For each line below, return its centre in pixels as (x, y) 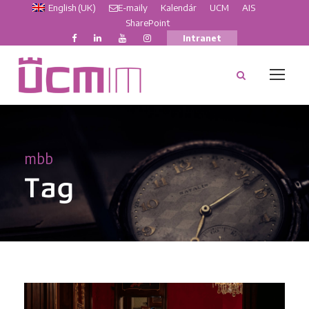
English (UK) (72, 8)
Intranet (202, 38)
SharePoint (148, 23)
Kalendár (178, 8)
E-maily (132, 8)
